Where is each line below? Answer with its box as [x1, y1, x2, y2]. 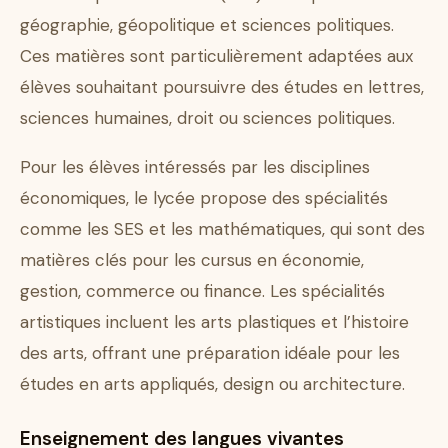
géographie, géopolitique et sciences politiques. [20, 14, 394, 37]
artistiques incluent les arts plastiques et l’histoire [20, 311, 409, 334]
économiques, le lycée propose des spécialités [20, 187, 388, 210]
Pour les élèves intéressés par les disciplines [20, 156, 370, 179]
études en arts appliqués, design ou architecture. [20, 373, 405, 396]
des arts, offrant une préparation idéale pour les [20, 342, 400, 365]
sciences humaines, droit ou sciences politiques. [20, 107, 395, 130]
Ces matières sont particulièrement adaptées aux [20, 45, 413, 68]
